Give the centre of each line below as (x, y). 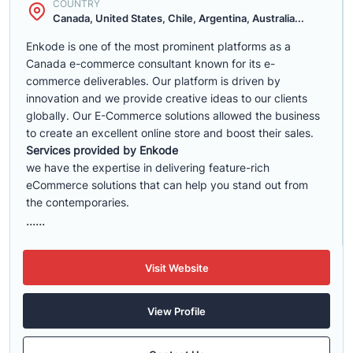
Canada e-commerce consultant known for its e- (150, 63)
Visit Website (176, 268)
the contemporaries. (78, 202)
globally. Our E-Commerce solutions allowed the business (173, 115)
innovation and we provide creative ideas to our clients (167, 98)
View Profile (176, 311)
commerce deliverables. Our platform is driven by (153, 81)
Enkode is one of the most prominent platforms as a (158, 46)
